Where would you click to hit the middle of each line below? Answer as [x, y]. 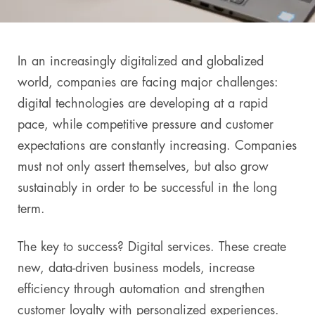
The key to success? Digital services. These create [152, 247]
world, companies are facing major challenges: [148, 82]
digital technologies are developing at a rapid [143, 103]
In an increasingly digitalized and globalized [141, 61]
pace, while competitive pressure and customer [146, 124]
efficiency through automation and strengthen [141, 289]
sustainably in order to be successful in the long [147, 188]
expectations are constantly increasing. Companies [157, 146]
